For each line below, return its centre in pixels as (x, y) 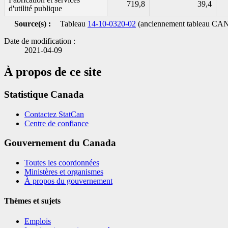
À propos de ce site (53, 72)
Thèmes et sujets (32, 201)
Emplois (38, 221)
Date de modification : (40, 41)
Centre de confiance (56, 123)
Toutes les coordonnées (62, 163)
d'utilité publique (35, 9)
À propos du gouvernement (68, 181)
